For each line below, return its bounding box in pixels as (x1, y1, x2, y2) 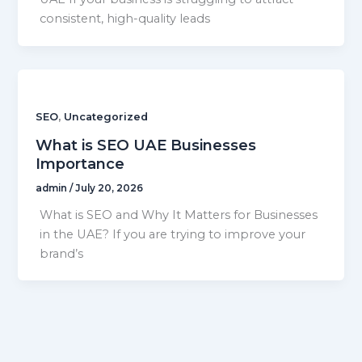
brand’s (40, 246, 84, 261)
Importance (36, 154, 125, 173)
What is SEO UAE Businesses (36, 135, 257, 154)
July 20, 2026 (75, 182, 144, 194)
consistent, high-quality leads (40, 11, 211, 27)
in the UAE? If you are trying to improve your (40, 226, 306, 242)
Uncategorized (64, 111, 149, 124)
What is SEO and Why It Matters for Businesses (40, 207, 318, 222)
